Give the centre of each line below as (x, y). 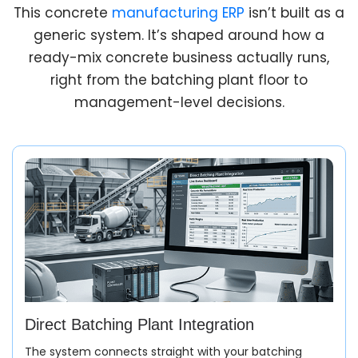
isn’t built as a (294, 12)
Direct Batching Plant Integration (139, 324)
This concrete (63, 12)
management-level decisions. (179, 102)
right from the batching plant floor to (179, 80)
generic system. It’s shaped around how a (179, 35)
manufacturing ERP (178, 12)
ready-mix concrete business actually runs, (179, 57)
